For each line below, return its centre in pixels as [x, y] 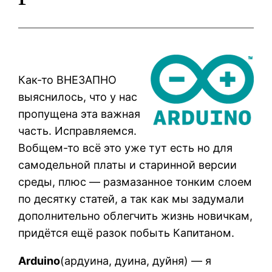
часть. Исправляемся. [78, 131]
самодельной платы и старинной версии [128, 165]
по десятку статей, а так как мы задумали [131, 199]
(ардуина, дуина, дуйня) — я [136, 261]
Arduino [39, 261]
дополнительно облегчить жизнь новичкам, [136, 216]
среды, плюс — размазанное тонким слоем [135, 182]
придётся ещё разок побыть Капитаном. [127, 233]
